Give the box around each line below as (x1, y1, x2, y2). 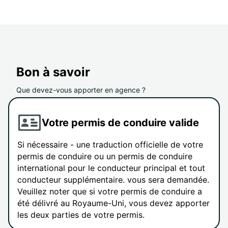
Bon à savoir (16, 65, 90, 80)
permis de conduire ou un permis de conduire (17, 151, 192, 162)
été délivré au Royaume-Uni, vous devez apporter (17, 198, 210, 209)
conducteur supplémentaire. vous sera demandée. (17, 175, 209, 185)
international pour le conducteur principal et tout (17, 163, 205, 174)
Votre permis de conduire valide (42, 116, 199, 129)
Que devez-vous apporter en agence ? (16, 85, 146, 95)
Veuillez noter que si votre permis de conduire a (17, 186, 202, 197)
